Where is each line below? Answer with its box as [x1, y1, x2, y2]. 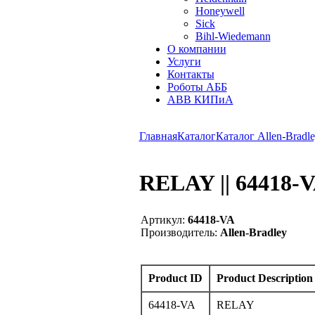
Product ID [148, 271, 202, 284]
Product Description [216, 271, 313, 284]
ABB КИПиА [167, 94, 233, 105]
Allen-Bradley [217, 226, 287, 238]
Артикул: [140, 213, 185, 226]
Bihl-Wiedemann [195, 30, 271, 42]
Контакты [167, 68, 214, 80]
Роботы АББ [167, 81, 227, 93]
